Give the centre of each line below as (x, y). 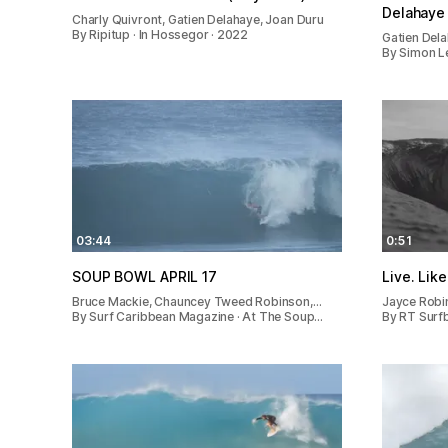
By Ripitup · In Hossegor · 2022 (160, 34)
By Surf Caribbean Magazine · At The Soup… (198, 316)
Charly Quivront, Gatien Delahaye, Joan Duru (198, 19)
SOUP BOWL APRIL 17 (144, 276)
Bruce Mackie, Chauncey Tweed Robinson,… (197, 301)
